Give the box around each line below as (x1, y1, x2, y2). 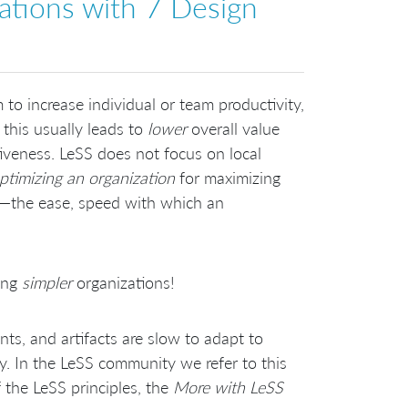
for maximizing (175, 168, 280, 189)
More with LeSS (173, 377, 283, 398)
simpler (22, 272, 72, 293)
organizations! (72, 272, 175, 293)
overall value (187, 118, 280, 139)
